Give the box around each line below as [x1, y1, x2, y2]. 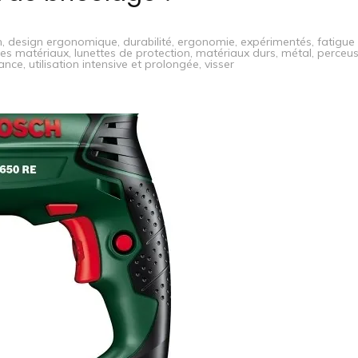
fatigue [317, 34, 355, 49]
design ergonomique [8, 34, 117, 49]
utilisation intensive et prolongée [29, 57, 199, 71]
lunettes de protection [74, 46, 190, 60]
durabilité [123, 34, 172, 49]
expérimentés [241, 34, 312, 49]
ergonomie [177, 34, 235, 49]
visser [205, 57, 234, 71]
